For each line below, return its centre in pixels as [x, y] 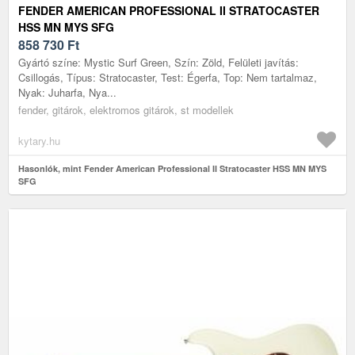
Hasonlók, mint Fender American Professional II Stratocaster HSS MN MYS [172, 168]
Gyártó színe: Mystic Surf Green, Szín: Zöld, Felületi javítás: [158, 62]
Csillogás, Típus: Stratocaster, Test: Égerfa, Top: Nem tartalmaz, [168, 77]
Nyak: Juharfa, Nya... [67, 92]
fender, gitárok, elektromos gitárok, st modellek [126, 109]
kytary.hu [39, 140]
